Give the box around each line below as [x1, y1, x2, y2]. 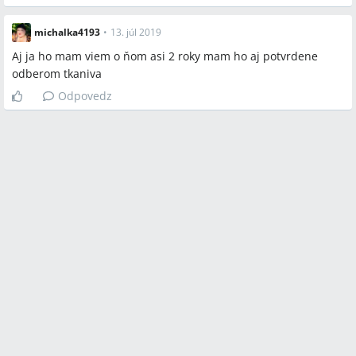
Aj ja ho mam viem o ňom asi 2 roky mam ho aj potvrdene [12, 48, 318, 64]
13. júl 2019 [110, 25, 161, 39]
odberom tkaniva [12, 66, 102, 81]
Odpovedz [58, 88, 112, 103]
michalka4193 [34, 25, 100, 39]
